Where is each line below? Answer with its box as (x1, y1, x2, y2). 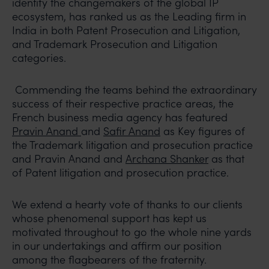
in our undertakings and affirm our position (12, 238, 222, 253)
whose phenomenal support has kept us (12, 211, 207, 225)
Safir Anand (103, 124, 160, 138)
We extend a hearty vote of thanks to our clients (12, 197, 243, 211)
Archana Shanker (125, 151, 208, 166)
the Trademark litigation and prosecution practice (12, 138, 253, 152)
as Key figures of (160, 124, 245, 138)
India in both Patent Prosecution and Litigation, (12, 23, 240, 37)
